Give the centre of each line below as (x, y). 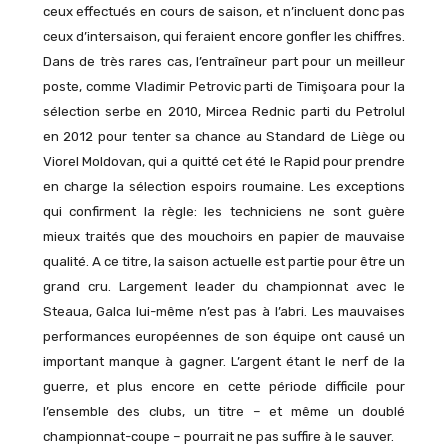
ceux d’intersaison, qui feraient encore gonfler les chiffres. (224, 37)
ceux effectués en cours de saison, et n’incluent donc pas (224, 12)
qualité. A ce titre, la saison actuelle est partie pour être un (224, 262)
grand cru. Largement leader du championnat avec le (224, 287)
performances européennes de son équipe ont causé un (224, 337)
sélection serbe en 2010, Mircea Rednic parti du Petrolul (224, 112)
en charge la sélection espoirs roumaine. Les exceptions (224, 187)
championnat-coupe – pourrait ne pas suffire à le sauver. (218, 437)
